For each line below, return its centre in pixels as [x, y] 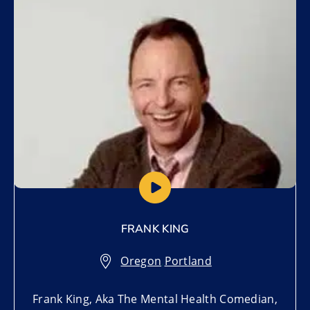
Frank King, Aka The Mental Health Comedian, [155, 299]
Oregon [141, 261]
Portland [188, 261]
